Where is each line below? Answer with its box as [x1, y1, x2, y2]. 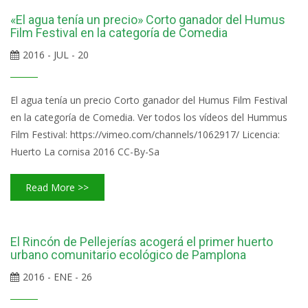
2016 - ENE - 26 [23, 270, 92, 284]
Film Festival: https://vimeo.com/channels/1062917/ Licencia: [10, 128, 280, 142]
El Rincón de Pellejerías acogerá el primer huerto [10, 234, 273, 250]
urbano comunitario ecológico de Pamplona [10, 247, 246, 263]
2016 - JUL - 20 [23, 48, 89, 62]
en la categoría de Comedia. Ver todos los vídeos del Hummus [10, 111, 287, 124]
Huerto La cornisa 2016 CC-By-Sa [10, 145, 159, 159]
